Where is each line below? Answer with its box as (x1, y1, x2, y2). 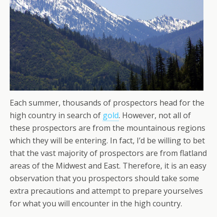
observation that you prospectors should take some (10, 173, 199, 184)
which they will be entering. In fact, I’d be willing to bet (10, 135, 205, 146)
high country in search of (10, 110, 103, 121)
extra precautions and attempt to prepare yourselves (10, 186, 203, 196)
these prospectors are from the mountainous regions (10, 123, 205, 133)
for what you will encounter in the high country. (10, 198, 182, 209)
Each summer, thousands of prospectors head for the (10, 97, 204, 108)
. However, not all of (119, 110, 191, 121)
